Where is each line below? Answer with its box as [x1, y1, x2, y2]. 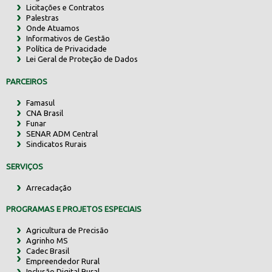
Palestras [25, 13, 59, 22]
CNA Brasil [25, 109, 63, 118]
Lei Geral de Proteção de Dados [25, 55, 138, 64]
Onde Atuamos [25, 24, 80, 33]
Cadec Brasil [25, 246, 69, 256]
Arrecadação [25, 183, 72, 192]
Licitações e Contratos [25, 3, 104, 12]
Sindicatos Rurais [25, 140, 87, 149]
